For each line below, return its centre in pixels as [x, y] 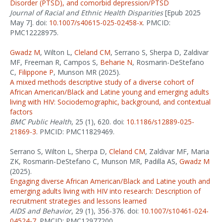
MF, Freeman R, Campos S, [55, 62]
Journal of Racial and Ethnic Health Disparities [86, 13]
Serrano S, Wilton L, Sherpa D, [59, 151]
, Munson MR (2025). [87, 72]
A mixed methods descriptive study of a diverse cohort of [102, 82]
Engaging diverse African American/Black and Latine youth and [110, 181]
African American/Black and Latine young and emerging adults [110, 92]
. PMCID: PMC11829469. [75, 132]
